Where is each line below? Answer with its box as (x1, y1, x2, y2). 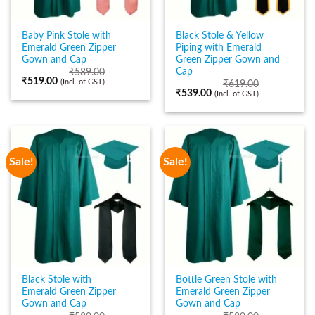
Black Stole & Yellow (176, 30, 264, 41)
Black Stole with (22, 275, 92, 285)
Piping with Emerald (176, 42, 262, 53)
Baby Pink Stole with (22, 30, 112, 41)
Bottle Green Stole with (176, 275, 278, 285)
